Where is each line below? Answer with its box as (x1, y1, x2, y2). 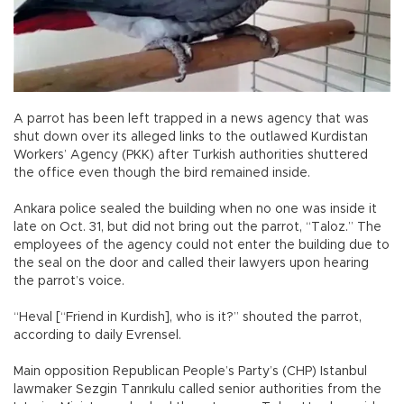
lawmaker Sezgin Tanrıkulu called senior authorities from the (14, 382, 381, 396)
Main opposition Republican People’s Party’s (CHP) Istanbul (14, 364, 367, 378)
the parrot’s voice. (14, 274, 128, 288)
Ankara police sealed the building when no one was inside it (14, 202, 377, 216)
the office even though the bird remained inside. (14, 166, 310, 179)
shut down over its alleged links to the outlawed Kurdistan (14, 130, 368, 143)
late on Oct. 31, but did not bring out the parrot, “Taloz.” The (14, 220, 381, 234)
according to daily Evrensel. (14, 328, 181, 342)
